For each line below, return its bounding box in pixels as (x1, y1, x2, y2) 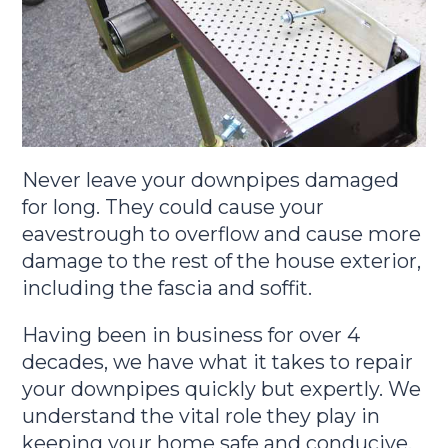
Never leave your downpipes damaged (22, 167, 400, 192)
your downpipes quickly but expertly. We (22, 376, 422, 401)
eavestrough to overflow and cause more (22, 221, 422, 246)
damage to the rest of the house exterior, (22, 248, 422, 273)
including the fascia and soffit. (22, 275, 313, 300)
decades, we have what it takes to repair (22, 349, 414, 374)
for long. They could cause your (22, 194, 325, 219)
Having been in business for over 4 (22, 322, 361, 347)
